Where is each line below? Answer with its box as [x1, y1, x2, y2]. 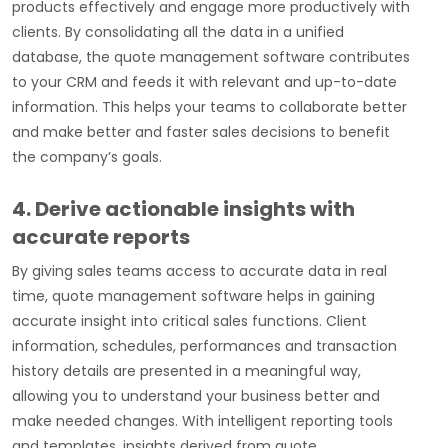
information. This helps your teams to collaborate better [12, 97, 407, 118]
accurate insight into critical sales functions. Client [12, 311, 367, 332]
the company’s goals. [12, 147, 162, 168]
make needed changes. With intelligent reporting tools [12, 411, 393, 432]
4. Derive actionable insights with [12, 195, 355, 224]
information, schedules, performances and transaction [12, 336, 397, 357]
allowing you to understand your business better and [12, 386, 380, 407]
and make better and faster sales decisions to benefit [12, 122, 390, 143]
